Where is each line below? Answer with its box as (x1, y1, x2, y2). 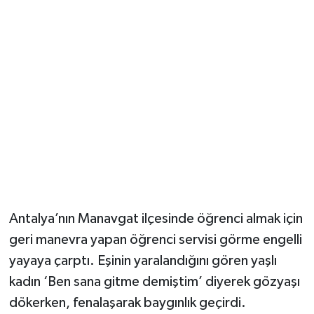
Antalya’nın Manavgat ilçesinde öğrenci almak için (8, 212, 303, 226)
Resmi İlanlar (37, 62, 111, 74)
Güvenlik (37, 27, 89, 39)
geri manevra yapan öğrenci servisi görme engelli (8, 233, 302, 247)
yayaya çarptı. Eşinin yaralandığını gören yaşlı (8, 254, 277, 268)
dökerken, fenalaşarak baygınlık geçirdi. (8, 296, 246, 310)
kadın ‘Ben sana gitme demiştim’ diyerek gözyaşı (8, 275, 300, 289)
